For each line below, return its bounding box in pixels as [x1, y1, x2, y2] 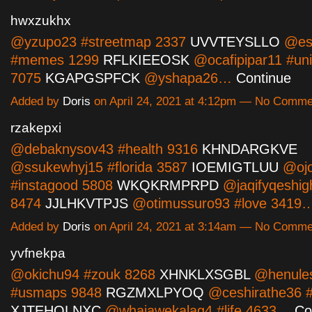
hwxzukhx [10, 13, 71, 28]
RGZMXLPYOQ [106, 284, 204, 300]
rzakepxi [10, 120, 61, 135]
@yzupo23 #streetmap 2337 [10, 33, 190, 49]
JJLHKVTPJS [45, 195, 128, 211]
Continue [236, 70, 291, 86]
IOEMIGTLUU [192, 159, 279, 175]
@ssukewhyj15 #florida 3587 [10, 159, 192, 175]
